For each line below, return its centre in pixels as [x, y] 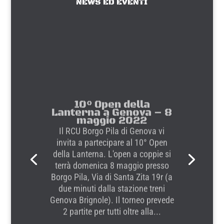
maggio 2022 [112, 115]
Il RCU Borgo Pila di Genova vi [112, 125]
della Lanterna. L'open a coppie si [112, 148]
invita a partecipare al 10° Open [112, 137]
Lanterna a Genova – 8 [112, 107]
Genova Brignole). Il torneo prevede [112, 194]
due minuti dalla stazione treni [112, 183]
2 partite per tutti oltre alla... [112, 206]
